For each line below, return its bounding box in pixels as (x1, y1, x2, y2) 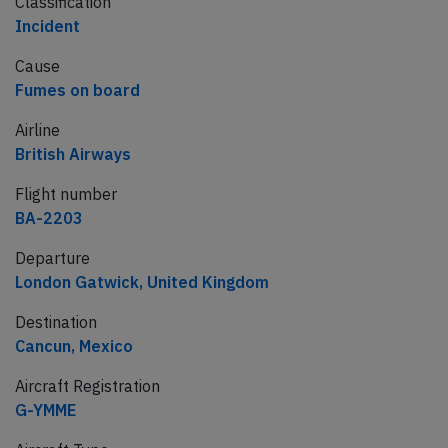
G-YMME (15, 400, 76, 421)
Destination (15, 312, 97, 333)
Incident (15, 16, 80, 37)
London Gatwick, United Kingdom (15, 272, 269, 293)
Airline (15, 120, 60, 141)
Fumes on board (15, 80, 140, 101)
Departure (15, 248, 90, 269)
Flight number (15, 184, 117, 205)
